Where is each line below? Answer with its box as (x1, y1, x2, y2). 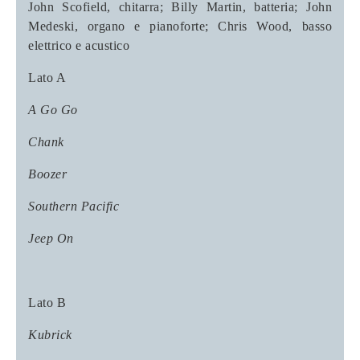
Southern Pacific (28, 198, 119, 213)
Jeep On (28, 231, 74, 245)
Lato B (28, 295, 66, 309)
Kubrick (28, 327, 72, 342)
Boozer (28, 166, 67, 181)
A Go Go (28, 102, 78, 117)
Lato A (28, 70, 66, 84)
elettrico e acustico (28, 38, 129, 52)
